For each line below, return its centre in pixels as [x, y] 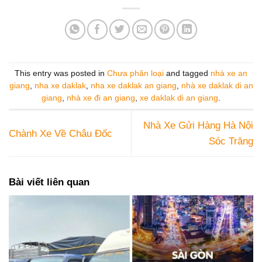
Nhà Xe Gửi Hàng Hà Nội [198, 126]
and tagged [187, 74]
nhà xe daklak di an [217, 86]
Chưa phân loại [135, 74]
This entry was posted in [61, 74]
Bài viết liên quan [49, 182]
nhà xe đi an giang [101, 98]
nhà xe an [229, 74]
